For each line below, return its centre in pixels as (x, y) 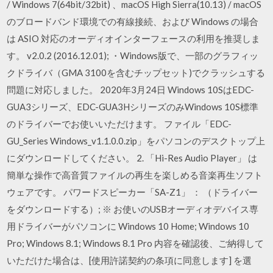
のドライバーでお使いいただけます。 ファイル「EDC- (119, 124)
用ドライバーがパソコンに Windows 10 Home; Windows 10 (128, 226)
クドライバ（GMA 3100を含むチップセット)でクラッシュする (136, 73)
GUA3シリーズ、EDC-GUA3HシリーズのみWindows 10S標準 (133, 107)
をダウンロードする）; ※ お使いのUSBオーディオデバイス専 (133, 209)
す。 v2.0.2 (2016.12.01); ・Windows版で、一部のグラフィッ (133, 55)
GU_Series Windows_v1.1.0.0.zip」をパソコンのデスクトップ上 (136, 141)
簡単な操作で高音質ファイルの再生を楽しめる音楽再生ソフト (135, 175)
